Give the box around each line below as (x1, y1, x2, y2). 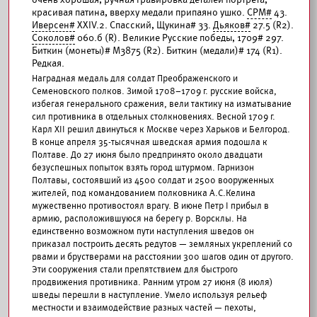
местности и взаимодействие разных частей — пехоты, (32, 302, 256, 313)
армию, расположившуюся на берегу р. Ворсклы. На (32, 213, 247, 224)
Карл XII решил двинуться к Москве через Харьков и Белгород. (32, 124, 290, 135)
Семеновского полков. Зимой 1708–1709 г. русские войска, (32, 86, 277, 97)
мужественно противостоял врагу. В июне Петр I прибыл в (32, 200, 269, 212)
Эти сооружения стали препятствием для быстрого (32, 264, 238, 275)
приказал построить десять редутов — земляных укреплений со (32, 238, 292, 250)
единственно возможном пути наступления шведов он (32, 226, 254, 237)
